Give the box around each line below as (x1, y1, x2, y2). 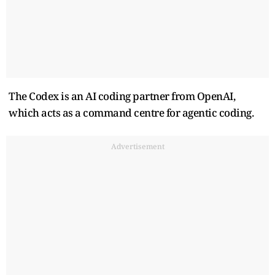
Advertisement (110, 141, 165, 152)
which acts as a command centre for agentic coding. (9, 105, 254, 120)
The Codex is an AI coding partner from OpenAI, (9, 88, 235, 103)
